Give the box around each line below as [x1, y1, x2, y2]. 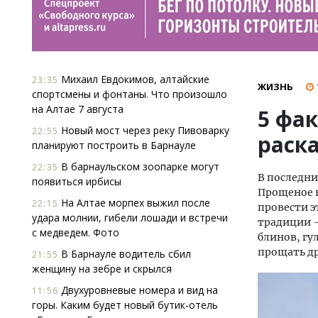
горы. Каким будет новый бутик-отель [32, 298, 218, 312]
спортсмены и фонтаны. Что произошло [32, 87, 227, 101]
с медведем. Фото [32, 226, 119, 239]
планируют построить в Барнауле [32, 138, 196, 152]
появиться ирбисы [32, 175, 121, 188]
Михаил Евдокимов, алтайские [58, 72, 209, 86]
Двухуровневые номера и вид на [58, 283, 218, 297]
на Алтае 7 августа [32, 102, 124, 116]
